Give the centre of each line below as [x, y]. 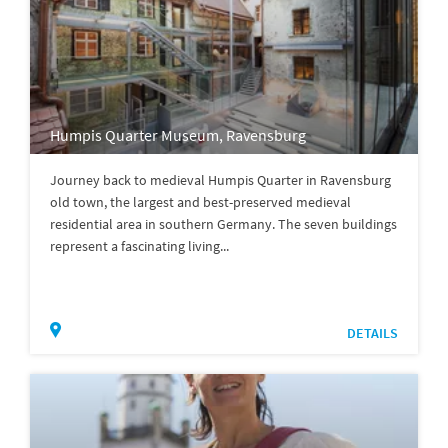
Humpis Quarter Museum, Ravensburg [178, 134]
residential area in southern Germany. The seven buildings [223, 223]
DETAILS [372, 332]
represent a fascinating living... [139, 245]
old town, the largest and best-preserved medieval [200, 201]
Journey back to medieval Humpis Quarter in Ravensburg [220, 179]
